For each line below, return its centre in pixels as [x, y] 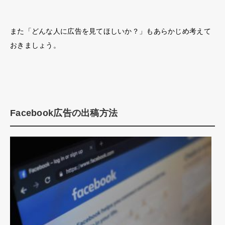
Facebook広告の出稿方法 [64, 113]
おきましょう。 [35, 45]
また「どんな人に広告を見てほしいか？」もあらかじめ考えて [110, 31]
